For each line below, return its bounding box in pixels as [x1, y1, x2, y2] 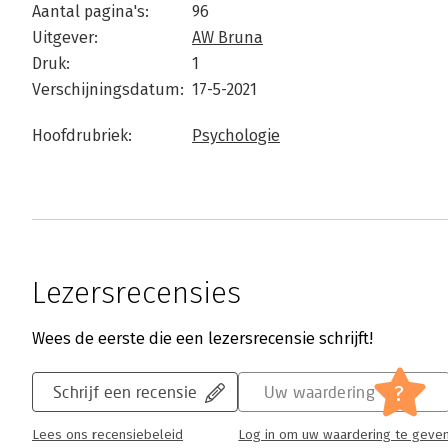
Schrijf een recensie [53, 382, 198, 402]
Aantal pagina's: [32, 2, 149, 22]
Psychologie [192, 126, 280, 146]
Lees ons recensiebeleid [32, 427, 183, 444]
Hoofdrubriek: [32, 126, 132, 146]
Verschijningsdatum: [32, 80, 184, 100]
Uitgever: [32, 28, 98, 48]
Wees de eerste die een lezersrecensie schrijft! [32, 329, 373, 349]
